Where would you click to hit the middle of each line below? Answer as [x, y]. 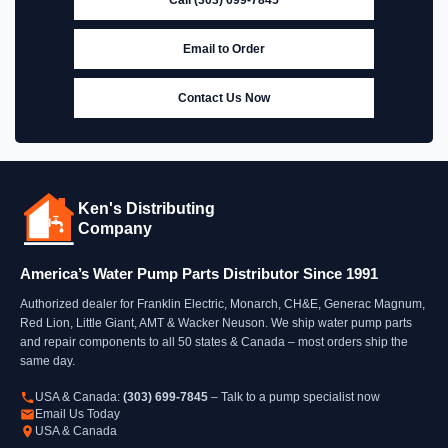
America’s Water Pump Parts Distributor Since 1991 [199, 273]
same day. [47, 360]
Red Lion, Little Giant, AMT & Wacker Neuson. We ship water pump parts [216, 322]
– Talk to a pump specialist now [294, 396]
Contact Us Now [224, 97]
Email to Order [224, 48]
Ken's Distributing [146, 208]
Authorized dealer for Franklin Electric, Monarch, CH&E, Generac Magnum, [222, 303]
